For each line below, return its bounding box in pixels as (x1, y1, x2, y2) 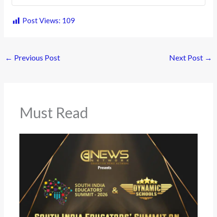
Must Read (19, 104, 89, 122)
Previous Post (13, 52, 61, 62)
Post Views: (22, 16, 61, 25)
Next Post (169, 52, 204, 62)
